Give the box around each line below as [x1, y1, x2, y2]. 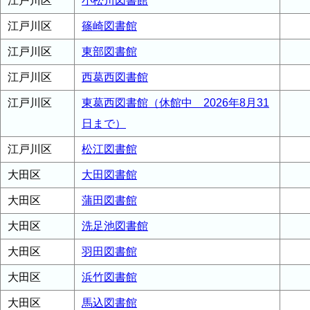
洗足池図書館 [82, 220, 148, 232]
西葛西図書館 [82, 71, 148, 83]
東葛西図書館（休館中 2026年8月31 [82, 97, 269, 109]
